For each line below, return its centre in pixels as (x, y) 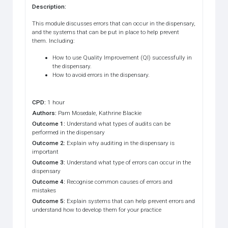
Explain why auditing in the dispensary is (121, 143)
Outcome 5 (48, 201)
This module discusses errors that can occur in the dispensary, (114, 23)
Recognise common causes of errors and (120, 181)
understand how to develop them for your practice (97, 209)
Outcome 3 (48, 162)
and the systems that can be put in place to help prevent (106, 32)
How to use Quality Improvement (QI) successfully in (122, 57)
